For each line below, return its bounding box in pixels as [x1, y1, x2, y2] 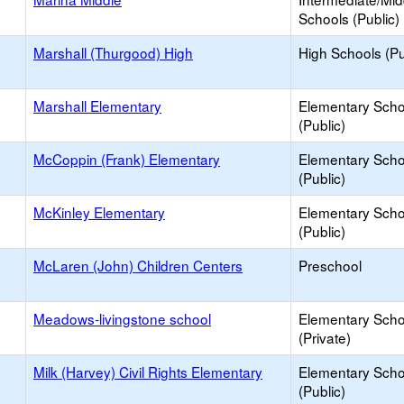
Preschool [298, 255, 362, 275]
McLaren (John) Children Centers [33, 255, 243, 275]
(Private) [298, 327, 351, 347]
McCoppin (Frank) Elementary [33, 149, 220, 169]
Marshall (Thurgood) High [33, 42, 193, 62]
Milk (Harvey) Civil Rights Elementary [33, 362, 262, 381]
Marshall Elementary [33, 96, 161, 115]
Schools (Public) [298, 8, 399, 28]
